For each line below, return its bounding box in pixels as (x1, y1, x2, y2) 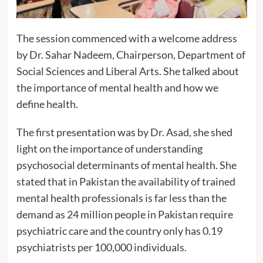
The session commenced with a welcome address (16, 31, 237, 45)
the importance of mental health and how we (16, 80, 218, 94)
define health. (16, 97, 80, 110)
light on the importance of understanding (16, 141, 203, 155)
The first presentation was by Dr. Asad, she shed (16, 125, 232, 139)
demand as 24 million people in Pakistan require (16, 207, 233, 221)
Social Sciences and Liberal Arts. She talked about (16, 64, 239, 77)
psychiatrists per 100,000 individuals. (16, 240, 188, 254)
